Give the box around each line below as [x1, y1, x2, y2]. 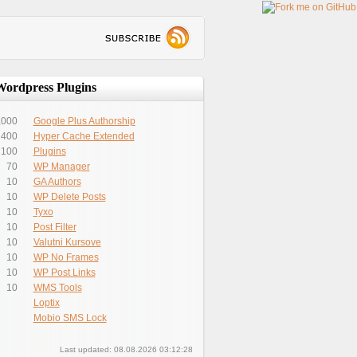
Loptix [33, 297, 60, 308]
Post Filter [33, 222, 76, 233]
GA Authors [33, 176, 81, 187]
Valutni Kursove [33, 237, 101, 248]
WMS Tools [33, 282, 82, 293]
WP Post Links [33, 267, 96, 278]
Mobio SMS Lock [33, 312, 107, 324]
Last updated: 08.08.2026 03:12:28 [60, 345, 193, 354]
